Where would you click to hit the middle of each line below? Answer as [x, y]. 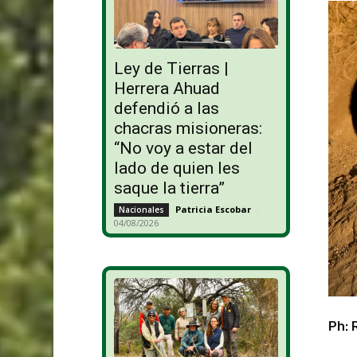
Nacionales [141, 210]
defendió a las [166, 109]
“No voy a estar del [183, 149]
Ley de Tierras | [171, 69]
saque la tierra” [169, 188]
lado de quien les [177, 169]
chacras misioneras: [188, 129]
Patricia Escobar [213, 210]
